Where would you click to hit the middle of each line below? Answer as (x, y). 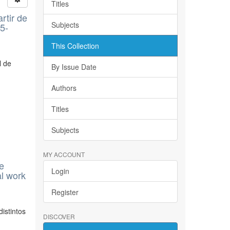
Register (65, 192)
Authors (64, 88)
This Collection (75, 46)
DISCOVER (59, 216)
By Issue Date (74, 67)
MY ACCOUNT (64, 154)
